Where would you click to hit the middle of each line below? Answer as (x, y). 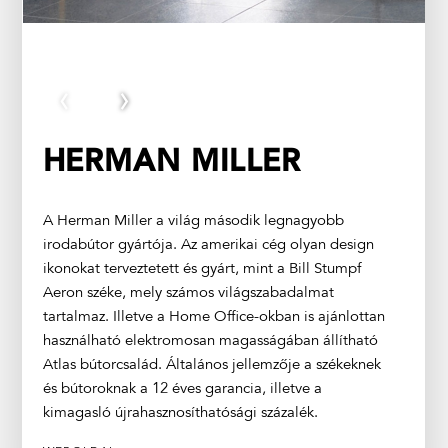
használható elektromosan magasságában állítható (210, 341)
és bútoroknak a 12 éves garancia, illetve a (182, 389)
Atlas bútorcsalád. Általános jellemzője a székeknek (211, 365)
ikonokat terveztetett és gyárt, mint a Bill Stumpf (201, 269)
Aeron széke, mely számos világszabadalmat (188, 293)
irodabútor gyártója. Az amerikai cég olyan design (208, 245)
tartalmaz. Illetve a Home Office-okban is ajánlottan (213, 317)
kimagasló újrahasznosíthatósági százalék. (180, 413)
